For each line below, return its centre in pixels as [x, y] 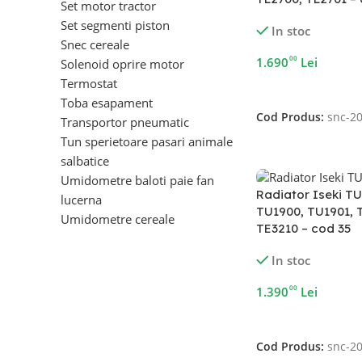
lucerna [81, 200]
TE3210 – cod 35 [303, 229]
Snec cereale [95, 44]
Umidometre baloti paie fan [137, 180]
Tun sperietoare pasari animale [147, 141]
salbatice [85, 161]
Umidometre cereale [118, 219]
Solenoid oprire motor [122, 64]
